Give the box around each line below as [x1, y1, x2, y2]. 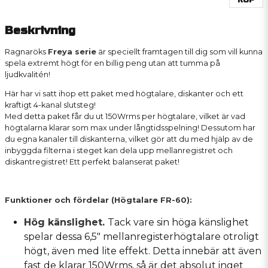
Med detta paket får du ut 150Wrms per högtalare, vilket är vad [5, 112, 245, 121]
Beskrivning [5, 23, 75, 38]
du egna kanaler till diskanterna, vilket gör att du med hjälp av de [5, 135, 253, 144]
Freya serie [48, 47, 96, 57]
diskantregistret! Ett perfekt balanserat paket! [5, 157, 179, 167]
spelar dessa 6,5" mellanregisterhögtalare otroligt [24, 230, 259, 242]
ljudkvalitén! [5, 70, 50, 80]
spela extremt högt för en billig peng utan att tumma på [5, 59, 220, 68]
